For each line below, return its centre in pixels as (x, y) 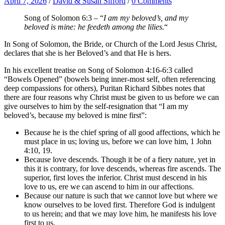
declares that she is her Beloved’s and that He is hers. (88, 53)
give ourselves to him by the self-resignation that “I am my (96, 106)
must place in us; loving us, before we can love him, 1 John (118, 142)
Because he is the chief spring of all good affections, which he (122, 133)
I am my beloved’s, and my (146, 18)
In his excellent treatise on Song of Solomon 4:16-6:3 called (98, 70)
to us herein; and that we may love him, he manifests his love (120, 214)
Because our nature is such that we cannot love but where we (121, 196)
